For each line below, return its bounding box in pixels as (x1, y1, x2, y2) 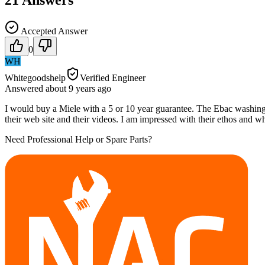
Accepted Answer (19, 25, 88, 36)
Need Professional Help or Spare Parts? (5, 134, 152, 144)
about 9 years (46, 83, 95, 93)
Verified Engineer (80, 72, 146, 83)
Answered (5, 83, 46, 93)
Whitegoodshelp (5, 72, 66, 83)
